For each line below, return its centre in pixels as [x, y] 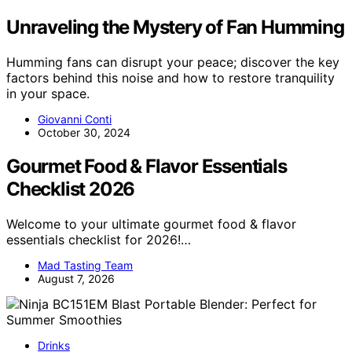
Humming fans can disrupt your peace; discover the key [173, 62]
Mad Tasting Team [85, 265]
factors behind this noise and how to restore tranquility [170, 78]
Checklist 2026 [71, 189]
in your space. [48, 94]
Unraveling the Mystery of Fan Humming [175, 27]
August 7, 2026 [76, 278]
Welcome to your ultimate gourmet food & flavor [151, 224]
